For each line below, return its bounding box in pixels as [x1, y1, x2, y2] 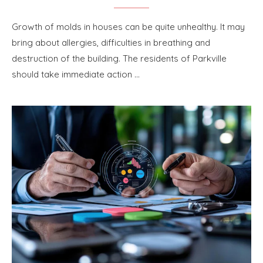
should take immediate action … [12, 68, 140, 80]
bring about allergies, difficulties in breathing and [12, 36, 210, 48]
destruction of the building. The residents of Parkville [12, 52, 227, 64]
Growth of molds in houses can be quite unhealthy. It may [12, 21, 245, 32]
